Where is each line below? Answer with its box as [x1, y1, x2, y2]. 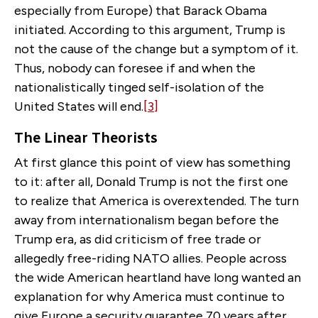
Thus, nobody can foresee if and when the [14, 60, 256, 76]
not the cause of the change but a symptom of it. [14, 40, 298, 57]
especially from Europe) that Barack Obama [14, 2, 267, 18]
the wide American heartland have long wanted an [14, 269, 301, 285]
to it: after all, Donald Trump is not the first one [14, 173, 288, 190]
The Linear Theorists [14, 128, 158, 146]
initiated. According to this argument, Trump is [14, 21, 285, 38]
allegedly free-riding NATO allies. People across [14, 250, 287, 266]
